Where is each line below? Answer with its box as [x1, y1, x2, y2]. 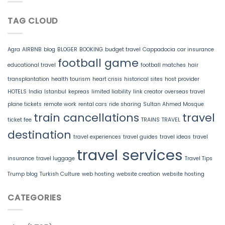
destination [8, 127, 71, 143]
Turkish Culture [40, 170, 80, 178]
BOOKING [79, 45, 103, 53]
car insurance [177, 45, 214, 53]
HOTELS [8, 87, 27, 95]
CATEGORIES [8, 191, 62, 203]
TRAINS [141, 116, 160, 124]
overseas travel [165, 87, 205, 95]
